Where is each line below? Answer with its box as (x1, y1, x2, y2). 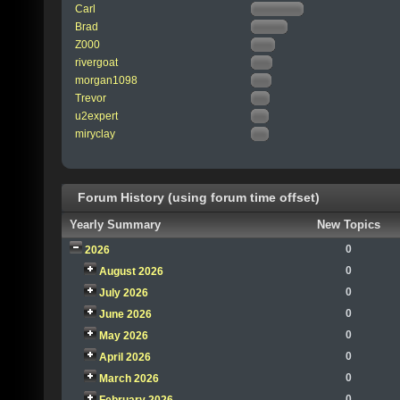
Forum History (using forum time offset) (74, 191, 320, 205)
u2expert (74, 109, 118, 122)
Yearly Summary (70, 218, 162, 232)
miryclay (74, 127, 115, 140)
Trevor (74, 91, 106, 104)
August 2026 (98, 265, 163, 279)
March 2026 (98, 372, 159, 386)
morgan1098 (74, 73, 137, 87)
